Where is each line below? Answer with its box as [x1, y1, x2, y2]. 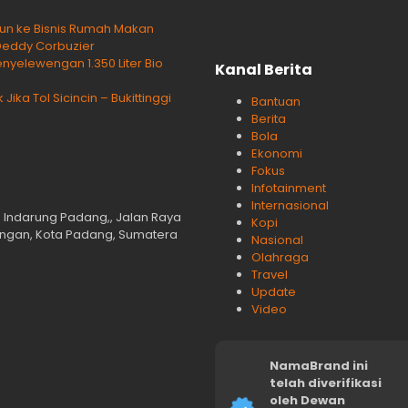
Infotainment [251, 179, 326, 198]
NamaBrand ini [270, 357, 368, 375]
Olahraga [251, 249, 309, 267]
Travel [251, 266, 288, 284]
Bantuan [251, 93, 301, 111]
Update [251, 283, 296, 301]
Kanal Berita [215, 59, 312, 81]
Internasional [251, 197, 329, 215]
